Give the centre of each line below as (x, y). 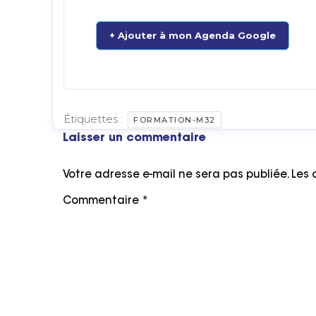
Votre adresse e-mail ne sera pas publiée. (176, 175)
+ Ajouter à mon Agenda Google (193, 35)
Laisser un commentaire (134, 138)
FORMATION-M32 (175, 120)
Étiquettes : (95, 119)
